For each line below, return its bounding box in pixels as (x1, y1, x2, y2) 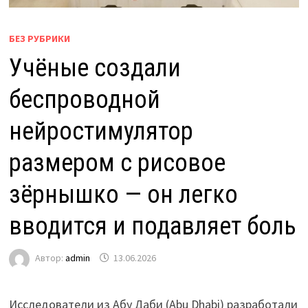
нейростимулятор (8, 116, 193, 146)
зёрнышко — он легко (8, 179, 238, 209)
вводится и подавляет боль (8, 211, 296, 241)
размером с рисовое (8, 148, 225, 177)
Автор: (34, 252, 65, 265)
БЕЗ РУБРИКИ (8, 32, 70, 45)
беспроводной (8, 85, 160, 114)
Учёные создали (8, 53, 181, 82)
